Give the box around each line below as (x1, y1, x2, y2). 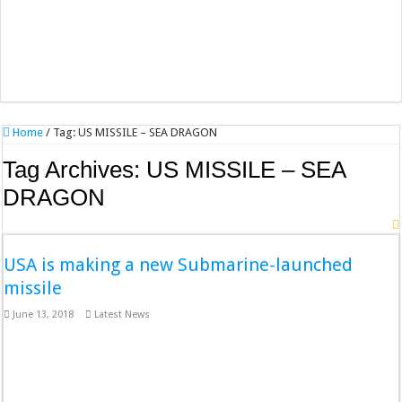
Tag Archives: (3, 156, 147, 184)
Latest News (94, 309, 151, 321)
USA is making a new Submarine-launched (4, 254, 354, 276)
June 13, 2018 (13, 309, 74, 321)
